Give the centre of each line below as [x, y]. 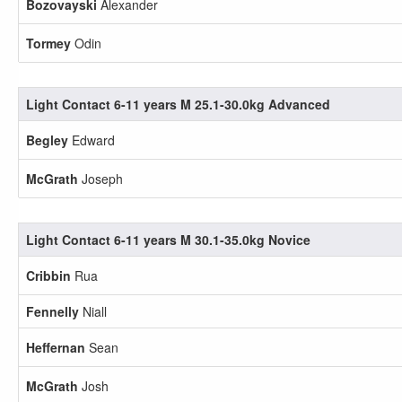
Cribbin [48, 275]
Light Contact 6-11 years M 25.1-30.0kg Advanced [178, 104]
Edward [92, 140]
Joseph [100, 179]
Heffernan [56, 347]
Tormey [48, 43]
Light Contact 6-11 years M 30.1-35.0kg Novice [168, 240]
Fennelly [52, 311]
